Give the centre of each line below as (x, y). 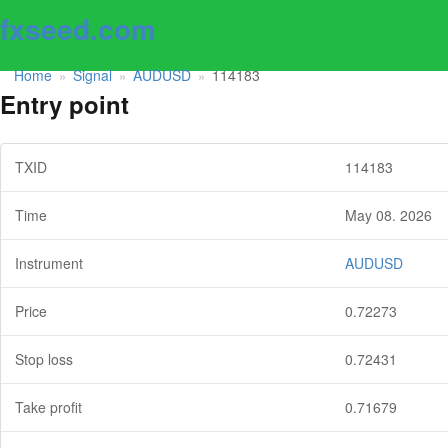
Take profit (48, 407)
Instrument (49, 263)
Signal (92, 74)
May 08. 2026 (388, 215)
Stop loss (44, 359)
